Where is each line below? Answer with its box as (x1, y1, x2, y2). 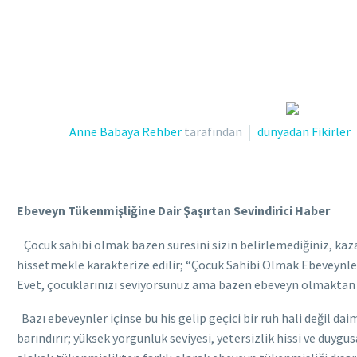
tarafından (182, 123, 242, 139)
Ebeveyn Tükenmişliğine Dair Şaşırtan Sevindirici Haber (17, 202, 330, 219)
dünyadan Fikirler (257, 123, 351, 139)
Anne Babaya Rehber (69, 123, 182, 139)
